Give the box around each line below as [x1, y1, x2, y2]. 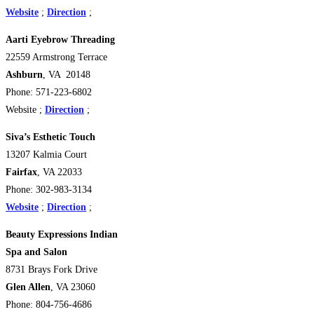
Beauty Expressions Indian [6, 228, 118, 240]
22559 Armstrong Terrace [6, 51, 107, 62]
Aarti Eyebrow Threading [6, 34, 115, 45]
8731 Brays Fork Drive [6, 264, 97, 275]
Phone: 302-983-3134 [6, 184, 92, 195]
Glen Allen [6, 281, 50, 292]
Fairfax [6, 166, 37, 177]
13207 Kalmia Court [6, 149, 87, 160]
